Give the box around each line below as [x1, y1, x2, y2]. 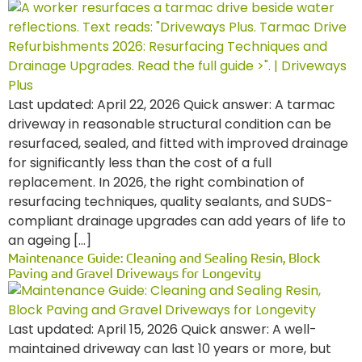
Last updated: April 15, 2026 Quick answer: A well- [8, 320, 317, 339]
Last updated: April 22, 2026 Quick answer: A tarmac [8, 95, 335, 114]
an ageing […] [8, 231, 91, 250]
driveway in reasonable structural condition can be [8, 115, 331, 133]
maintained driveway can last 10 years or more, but [8, 339, 331, 358]
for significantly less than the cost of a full [8, 154, 271, 172]
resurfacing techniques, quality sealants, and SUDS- [8, 192, 333, 211]
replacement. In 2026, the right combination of [8, 173, 305, 192]
